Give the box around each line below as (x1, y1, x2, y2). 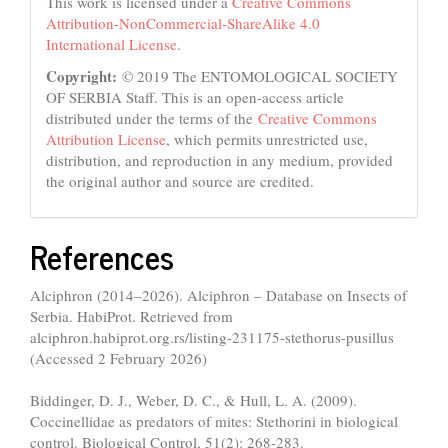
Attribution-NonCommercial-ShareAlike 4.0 (46, 13, 320, 34)
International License (46, 34, 177, 55)
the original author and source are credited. (46, 170, 314, 191)
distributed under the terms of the (46, 107, 258, 128)
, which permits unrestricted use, (166, 128, 368, 149)
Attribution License (46, 128, 166, 149)
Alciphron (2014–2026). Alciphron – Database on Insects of (30, 284, 407, 305)
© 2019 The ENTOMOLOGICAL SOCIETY (117, 65, 398, 86)
